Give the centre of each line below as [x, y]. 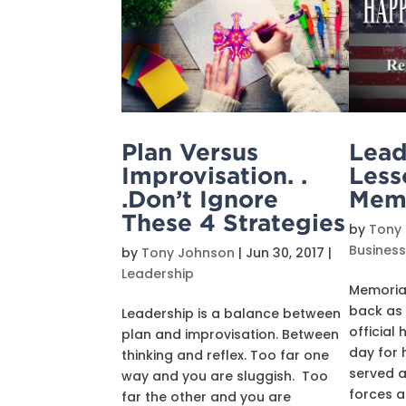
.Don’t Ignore [200, 198]
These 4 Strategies [234, 222]
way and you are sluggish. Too [225, 376]
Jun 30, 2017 [285, 253]
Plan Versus [190, 151]
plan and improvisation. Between [231, 334]
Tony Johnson [188, 253]
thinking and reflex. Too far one [226, 355]
